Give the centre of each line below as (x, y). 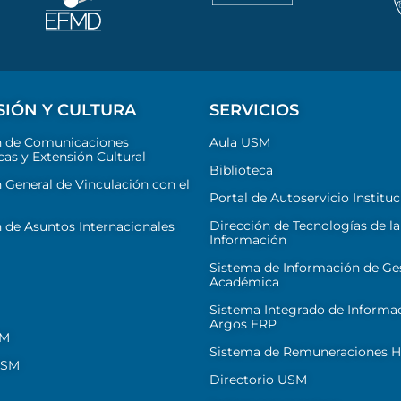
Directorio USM (258, 379)
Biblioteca (241, 170)
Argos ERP (243, 324)
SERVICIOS (254, 110)
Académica (244, 282)
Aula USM (240, 142)
